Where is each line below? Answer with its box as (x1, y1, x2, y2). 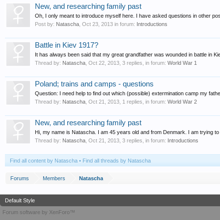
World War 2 (167, 99, 197, 105)
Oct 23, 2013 (82, 21, 113, 27)
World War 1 (167, 60, 197, 66)
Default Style (5, 197, 35, 203)
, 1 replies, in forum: (119, 99, 167, 105)
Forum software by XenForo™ (2, 209, 75, 215)
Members (43, 175, 65, 181)
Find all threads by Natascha (82, 158, 151, 164)
